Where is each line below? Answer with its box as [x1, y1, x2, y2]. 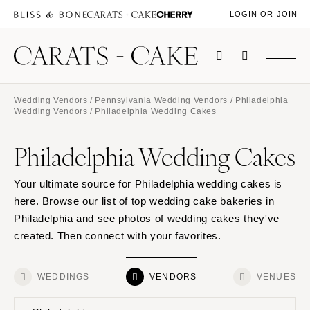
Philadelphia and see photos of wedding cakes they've [14, 212, 280, 225]
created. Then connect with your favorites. [14, 230, 221, 242]
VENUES [256, 272, 296, 282]
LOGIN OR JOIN [229, 10, 298, 19]
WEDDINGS [37, 272, 90, 282]
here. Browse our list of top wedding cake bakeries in [14, 195, 275, 208]
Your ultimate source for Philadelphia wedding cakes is [14, 178, 283, 190]
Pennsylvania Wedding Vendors [95, 95, 228, 105]
